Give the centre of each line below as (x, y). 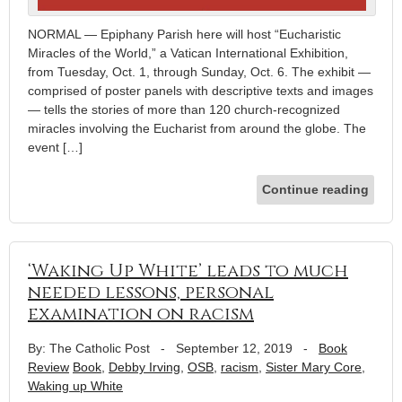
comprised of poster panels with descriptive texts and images (201, 90)
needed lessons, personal (151, 292)
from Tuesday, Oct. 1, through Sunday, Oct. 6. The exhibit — (199, 71)
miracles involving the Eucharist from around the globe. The (197, 128)
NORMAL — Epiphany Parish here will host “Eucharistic (184, 34)
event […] (55, 147)
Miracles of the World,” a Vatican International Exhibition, (188, 52)
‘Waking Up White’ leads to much (188, 270)
